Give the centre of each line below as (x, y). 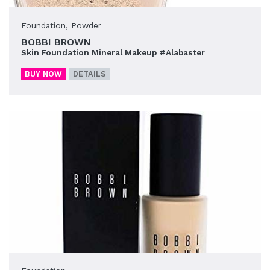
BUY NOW (44, 74)
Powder (86, 25)
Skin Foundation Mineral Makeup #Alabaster (113, 52)
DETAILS (90, 74)
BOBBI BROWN (56, 42)
